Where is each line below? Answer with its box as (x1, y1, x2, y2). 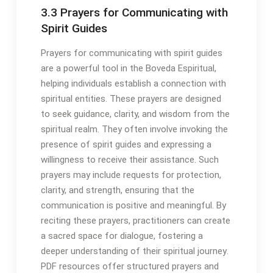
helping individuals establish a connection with (40, 78, 226, 90)
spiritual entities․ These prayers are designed (40, 93, 221, 105)
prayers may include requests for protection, (40, 169, 221, 181)
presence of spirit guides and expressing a (40, 139, 211, 151)
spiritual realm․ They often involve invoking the (40, 124, 228, 135)
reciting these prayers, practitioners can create (40, 215, 230, 227)
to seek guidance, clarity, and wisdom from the (40, 108, 230, 120)
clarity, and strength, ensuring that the (40, 185, 194, 196)
